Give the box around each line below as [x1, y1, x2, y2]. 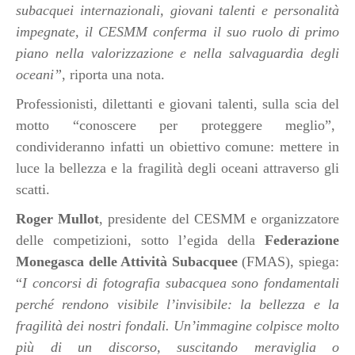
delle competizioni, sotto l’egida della [16, 232, 265, 249]
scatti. [16, 181, 50, 198]
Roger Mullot [16, 211, 100, 227]
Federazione [265, 232, 339, 249]
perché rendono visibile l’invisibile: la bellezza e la [16, 296, 339, 313]
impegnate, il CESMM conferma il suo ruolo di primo [16, 24, 339, 40]
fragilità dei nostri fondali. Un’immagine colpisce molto [16, 318, 339, 334]
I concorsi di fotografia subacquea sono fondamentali [22, 275, 339, 292]
